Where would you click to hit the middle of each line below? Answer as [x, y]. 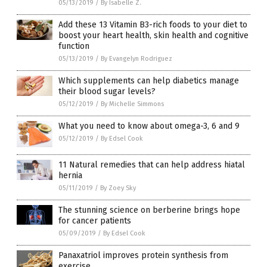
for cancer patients [95, 221]
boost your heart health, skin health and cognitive [153, 35]
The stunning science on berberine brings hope [149, 210]
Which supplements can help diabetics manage [149, 80]
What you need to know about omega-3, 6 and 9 [149, 126]
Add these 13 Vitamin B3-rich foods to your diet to [153, 24]
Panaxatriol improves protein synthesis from [143, 255]
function [74, 46]
